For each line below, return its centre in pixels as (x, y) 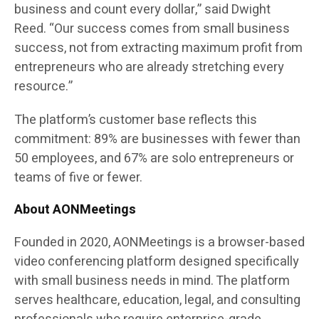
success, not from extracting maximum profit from (158, 48)
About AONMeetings (75, 210)
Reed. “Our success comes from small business (152, 29)
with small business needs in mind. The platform (152, 281)
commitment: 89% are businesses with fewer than (157, 140)
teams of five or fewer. (78, 178)
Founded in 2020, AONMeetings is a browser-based (159, 243)
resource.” (43, 87)
